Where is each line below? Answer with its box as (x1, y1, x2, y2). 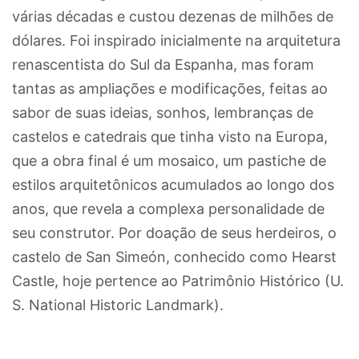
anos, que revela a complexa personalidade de (12, 200, 325, 217)
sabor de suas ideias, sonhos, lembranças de (12, 104, 313, 121)
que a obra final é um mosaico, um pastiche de (12, 152, 326, 169)
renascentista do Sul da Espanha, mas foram (12, 56, 314, 73)
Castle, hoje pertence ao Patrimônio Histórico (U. (12, 272, 344, 289)
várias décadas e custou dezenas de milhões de (12, 8, 333, 25)
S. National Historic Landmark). (12, 296, 224, 313)
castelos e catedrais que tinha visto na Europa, (12, 128, 328, 145)
